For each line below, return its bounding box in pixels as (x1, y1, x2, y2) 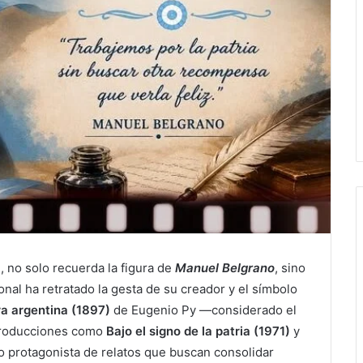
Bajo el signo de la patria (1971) (106, 323, 290, 340)
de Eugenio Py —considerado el (110, 302, 297, 318)
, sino (275, 260, 305, 276)
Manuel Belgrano (175, 260, 275, 276)
